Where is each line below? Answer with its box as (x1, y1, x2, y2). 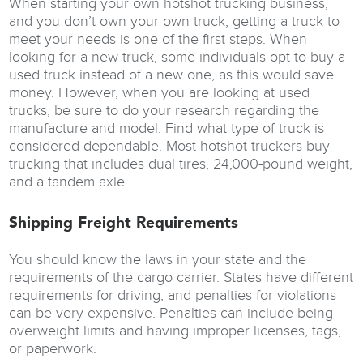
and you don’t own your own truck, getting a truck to (9, 12, 340, 30)
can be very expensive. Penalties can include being (9, 304, 334, 322)
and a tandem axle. (9, 173, 129, 190)
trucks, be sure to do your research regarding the (9, 101, 320, 119)
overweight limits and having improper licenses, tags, (9, 322, 342, 340)
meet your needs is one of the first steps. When (9, 30, 308, 48)
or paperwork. (9, 340, 97, 357)
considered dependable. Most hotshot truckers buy (9, 137, 331, 155)
